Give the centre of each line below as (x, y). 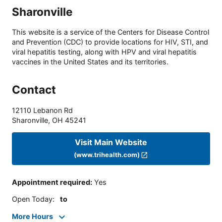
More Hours (32, 216)
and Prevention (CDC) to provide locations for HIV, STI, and (110, 42)
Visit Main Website (111, 142)
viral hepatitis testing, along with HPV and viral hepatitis (104, 52)
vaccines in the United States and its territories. (90, 61)
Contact (34, 90)
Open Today (32, 199)
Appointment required (51, 182)
